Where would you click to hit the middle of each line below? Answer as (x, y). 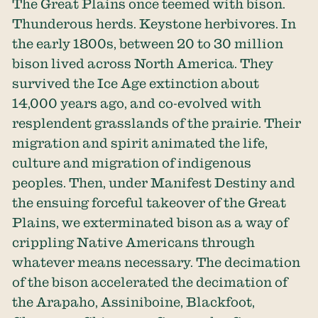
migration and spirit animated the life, (140, 143)
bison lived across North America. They (143, 64)
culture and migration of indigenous (132, 163)
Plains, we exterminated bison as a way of (150, 223)
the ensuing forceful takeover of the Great (149, 203)
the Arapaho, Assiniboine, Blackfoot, (134, 302)
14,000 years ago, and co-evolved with (137, 103)
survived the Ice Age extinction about (136, 83)
